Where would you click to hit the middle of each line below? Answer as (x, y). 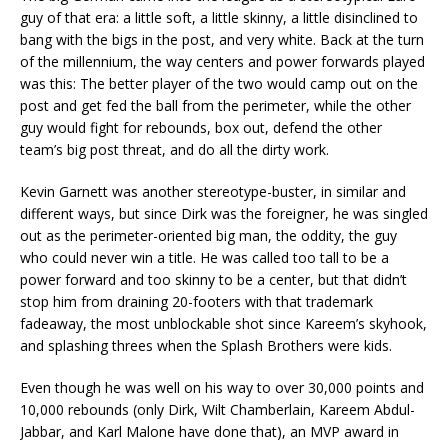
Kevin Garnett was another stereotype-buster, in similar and (213, 191)
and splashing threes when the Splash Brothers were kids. (206, 345)
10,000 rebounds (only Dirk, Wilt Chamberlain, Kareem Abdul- (217, 409)
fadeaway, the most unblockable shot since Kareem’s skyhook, (223, 323)
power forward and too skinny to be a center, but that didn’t (213, 279)
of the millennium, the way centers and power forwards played (222, 61)
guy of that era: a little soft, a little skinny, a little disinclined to (219, 17)
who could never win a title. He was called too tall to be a (204, 257)
